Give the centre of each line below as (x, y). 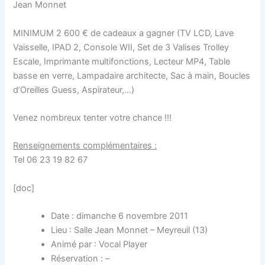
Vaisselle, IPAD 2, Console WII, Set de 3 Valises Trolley (121, 47)
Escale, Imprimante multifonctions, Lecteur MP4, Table (122, 61)
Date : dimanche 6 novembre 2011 (120, 216)
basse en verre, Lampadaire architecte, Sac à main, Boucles (132, 75)
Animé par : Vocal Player (99, 244)
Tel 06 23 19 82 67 (51, 160)
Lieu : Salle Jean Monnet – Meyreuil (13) (130, 230)
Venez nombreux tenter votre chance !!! (93, 117)
